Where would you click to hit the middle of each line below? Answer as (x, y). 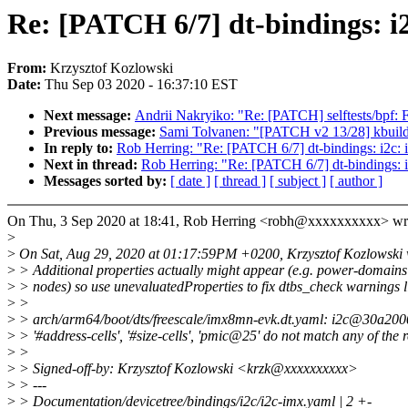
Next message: (89, 116)
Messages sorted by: (107, 181)
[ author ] (356, 181)
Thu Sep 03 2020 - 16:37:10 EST (141, 85)
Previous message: (102, 132)
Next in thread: (92, 165)
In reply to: (80, 148)
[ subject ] (298, 181)
